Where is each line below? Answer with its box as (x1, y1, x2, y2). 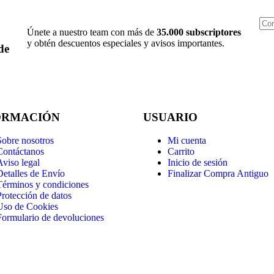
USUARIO (143, 110, 198, 124)
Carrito (168, 146, 194, 157)
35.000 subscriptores (156, 27, 241, 38)
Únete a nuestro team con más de (26, 27, 157, 38)
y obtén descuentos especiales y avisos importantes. (26, 38, 227, 49)
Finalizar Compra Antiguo (168, 168, 268, 179)
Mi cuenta (168, 135, 206, 146)
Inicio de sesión (168, 157, 228, 168)
